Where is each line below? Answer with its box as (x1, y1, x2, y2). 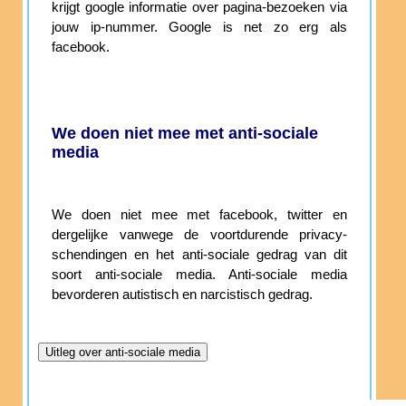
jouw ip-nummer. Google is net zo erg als (52, 20, 347, 35)
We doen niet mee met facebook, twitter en (52, 208, 347, 223)
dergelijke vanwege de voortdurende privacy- (52, 227, 347, 243)
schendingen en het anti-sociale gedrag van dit (52, 247, 347, 263)
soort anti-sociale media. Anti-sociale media (52, 267, 347, 283)
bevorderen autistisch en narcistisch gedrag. (52, 287, 313, 303)
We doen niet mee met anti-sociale (52, 124, 318, 143)
